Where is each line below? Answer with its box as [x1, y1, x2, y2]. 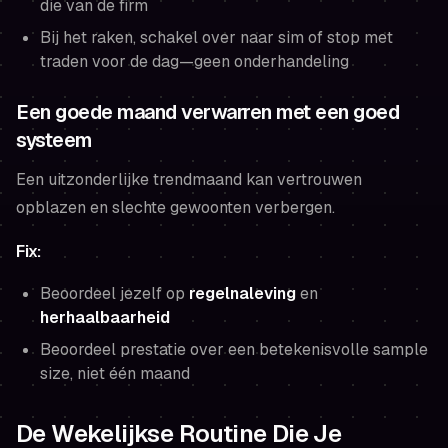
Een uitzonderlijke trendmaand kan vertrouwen [16, 168, 362, 190]
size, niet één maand [40, 362, 190, 384]
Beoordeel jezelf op [40, 282, 189, 304]
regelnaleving [189, 282, 296, 304]
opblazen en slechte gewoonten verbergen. [16, 196, 335, 218]
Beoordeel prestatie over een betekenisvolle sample [40, 338, 428, 360]
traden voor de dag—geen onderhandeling [40, 50, 349, 72]
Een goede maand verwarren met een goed [16, 98, 399, 125]
